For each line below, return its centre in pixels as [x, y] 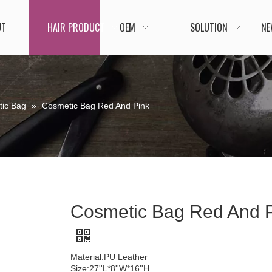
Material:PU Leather [109, 257]
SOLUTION [209, 27]
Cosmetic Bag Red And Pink [96, 106]
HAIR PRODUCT [76, 27]
